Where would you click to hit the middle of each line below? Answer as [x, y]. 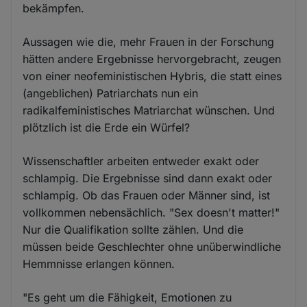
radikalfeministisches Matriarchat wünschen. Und [149, 110]
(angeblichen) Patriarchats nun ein [111, 93]
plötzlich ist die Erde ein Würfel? [107, 127]
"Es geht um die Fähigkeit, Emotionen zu [127, 297]
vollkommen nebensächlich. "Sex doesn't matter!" [151, 212]
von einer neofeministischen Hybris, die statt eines [152, 76]
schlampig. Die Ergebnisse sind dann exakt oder [148, 178]
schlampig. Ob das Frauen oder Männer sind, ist [147, 195]
